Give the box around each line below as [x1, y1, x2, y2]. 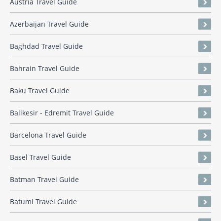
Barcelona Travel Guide [10, 130, 86, 140]
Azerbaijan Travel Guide [10, 19, 89, 29]
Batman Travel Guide [10, 175, 79, 184]
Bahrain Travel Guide [10, 64, 79, 74]
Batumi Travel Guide [10, 197, 77, 207]
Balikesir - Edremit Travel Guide [10, 108, 114, 118]
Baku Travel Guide [10, 86, 70, 96]
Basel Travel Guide [10, 152, 71, 162]
